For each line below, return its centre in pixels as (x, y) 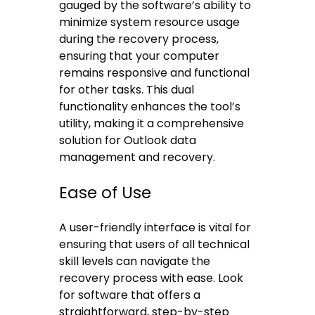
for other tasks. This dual (127, 90)
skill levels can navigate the (135, 261)
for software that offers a (130, 295)
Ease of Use (105, 192)
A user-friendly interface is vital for (155, 227)
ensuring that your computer (140, 56)
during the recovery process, (139, 39)
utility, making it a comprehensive (152, 124)
